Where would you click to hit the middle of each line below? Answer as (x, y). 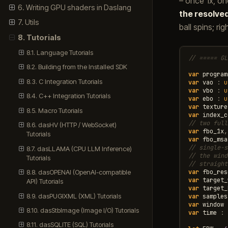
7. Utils (28, 22)
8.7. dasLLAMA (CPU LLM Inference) (79, 148)
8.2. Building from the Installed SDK (77, 67)
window (213, 204)
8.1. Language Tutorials (60, 52)
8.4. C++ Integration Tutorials (69, 96)
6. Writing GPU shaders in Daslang (74, 7)
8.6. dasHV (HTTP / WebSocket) (72, 125)
